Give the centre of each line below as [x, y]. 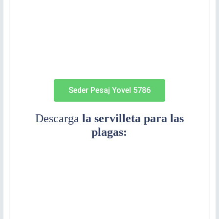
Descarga [57, 119]
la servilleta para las [131, 119]
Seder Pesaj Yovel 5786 [109, 90]
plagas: [109, 132]
